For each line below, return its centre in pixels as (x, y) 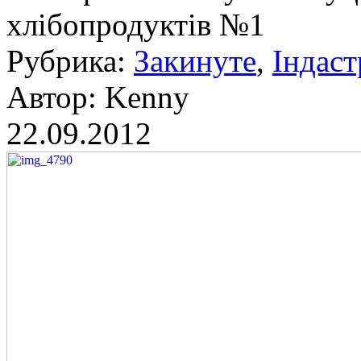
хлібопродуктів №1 (136, 24)
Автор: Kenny (98, 97)
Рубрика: (70, 60)
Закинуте (195, 60)
